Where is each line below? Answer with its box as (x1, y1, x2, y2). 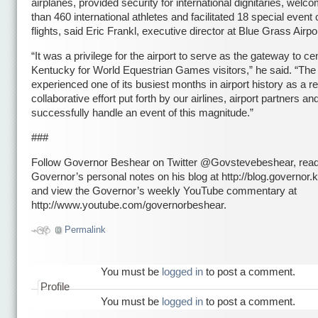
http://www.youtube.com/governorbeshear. (31, 199, 226, 212)
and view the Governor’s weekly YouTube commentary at (31, 185, 297, 197)
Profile (40, 280, 70, 292)
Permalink (65, 224, 106, 235)
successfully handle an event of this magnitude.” (31, 107, 253, 119)
